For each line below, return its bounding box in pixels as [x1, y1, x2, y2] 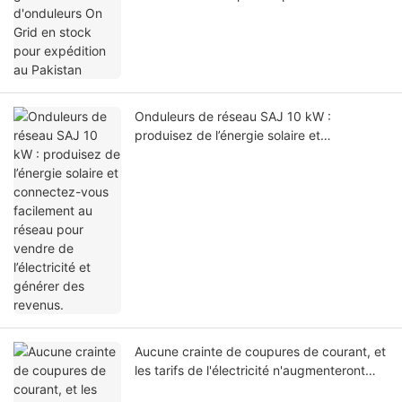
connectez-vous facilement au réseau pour [135, 145, 386, 162]
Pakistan [135, 4, 185, 21]
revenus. [135, 183, 185, 199]
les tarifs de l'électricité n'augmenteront [135, 362, 365, 378]
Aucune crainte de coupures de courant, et [135, 343, 386, 359]
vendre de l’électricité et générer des [135, 164, 350, 180]
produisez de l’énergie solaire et [135, 127, 320, 143]
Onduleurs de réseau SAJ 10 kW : [135, 108, 331, 124]
